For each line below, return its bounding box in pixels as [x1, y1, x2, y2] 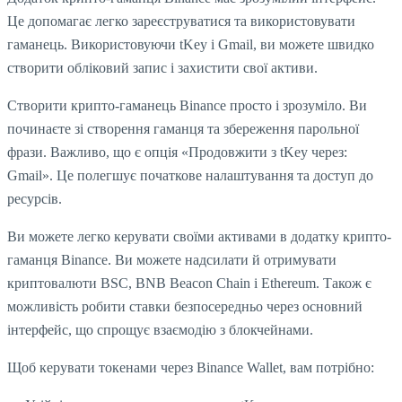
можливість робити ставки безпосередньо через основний [7, 299, 363, 315]
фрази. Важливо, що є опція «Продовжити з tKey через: [7, 144, 347, 161]
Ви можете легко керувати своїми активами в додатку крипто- [7, 229, 391, 245]
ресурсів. [7, 191, 62, 207]
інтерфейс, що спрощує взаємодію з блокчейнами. [7, 322, 313, 338]
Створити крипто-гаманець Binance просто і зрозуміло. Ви [7, 98, 367, 114]
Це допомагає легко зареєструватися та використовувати [7, 13, 355, 30]
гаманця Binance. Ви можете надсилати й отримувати [7, 252, 336, 268]
